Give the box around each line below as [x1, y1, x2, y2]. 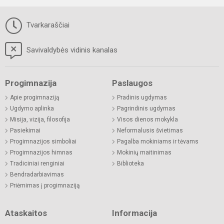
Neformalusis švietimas [117, 127, 183, 134]
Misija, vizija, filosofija [10, 116, 70, 123]
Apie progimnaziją [10, 94, 59, 101]
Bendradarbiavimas [10, 171, 64, 178]
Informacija [112, 208, 157, 218]
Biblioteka [117, 160, 144, 167]
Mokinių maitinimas [117, 149, 171, 156]
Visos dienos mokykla [117, 116, 178, 123]
